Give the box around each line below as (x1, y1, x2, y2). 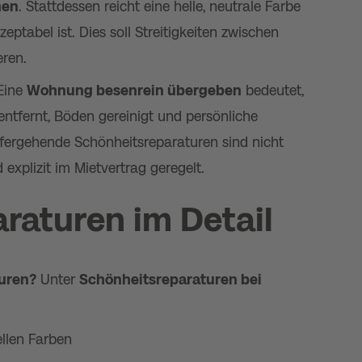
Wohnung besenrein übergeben (27, 82, 242, 99)
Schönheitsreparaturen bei (79, 271, 262, 288)
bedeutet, (242, 82, 304, 99)
